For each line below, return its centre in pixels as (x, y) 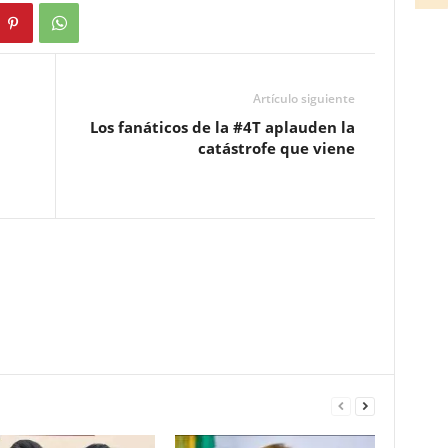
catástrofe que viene (276, 148)
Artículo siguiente (303, 99)
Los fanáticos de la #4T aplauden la (222, 127)
